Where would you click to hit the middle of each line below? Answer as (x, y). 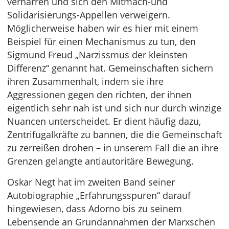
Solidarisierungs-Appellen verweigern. (89, 15)
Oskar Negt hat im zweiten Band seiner (91, 182)
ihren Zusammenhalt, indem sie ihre (85, 82)
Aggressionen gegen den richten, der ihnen (99, 95)
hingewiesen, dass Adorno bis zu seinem (95, 209)
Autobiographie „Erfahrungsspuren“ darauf (99, 196)
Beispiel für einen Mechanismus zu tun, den (101, 42)
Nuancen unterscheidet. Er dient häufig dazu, (104, 121)
